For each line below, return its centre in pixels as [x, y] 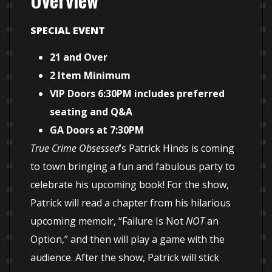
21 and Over [79, 57]
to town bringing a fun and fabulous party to [133, 167]
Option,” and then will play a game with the [127, 240]
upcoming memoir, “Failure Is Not [108, 221]
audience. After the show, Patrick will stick [125, 258]
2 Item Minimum [90, 76]
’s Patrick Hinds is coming [177, 148]
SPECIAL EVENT [68, 30]
